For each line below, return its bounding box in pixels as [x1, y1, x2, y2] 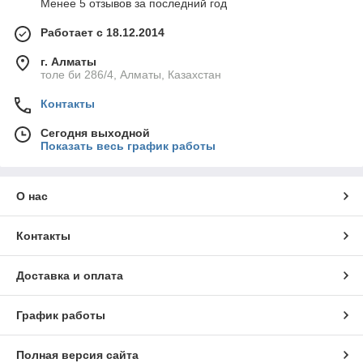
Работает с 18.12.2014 [41, 26, 164, 40]
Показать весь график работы [41, 139, 216, 153]
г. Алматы [41, 55, 96, 69]
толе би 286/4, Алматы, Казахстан [41, 68, 221, 82]
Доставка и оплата [16, 269, 123, 283]
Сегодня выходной [41, 126, 150, 140]
